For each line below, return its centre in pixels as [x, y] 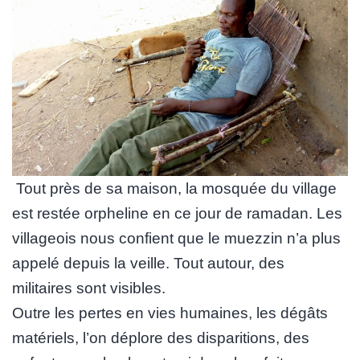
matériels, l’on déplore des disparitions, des [161, 337]
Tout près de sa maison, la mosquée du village [174, 188]
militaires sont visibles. [89, 288]
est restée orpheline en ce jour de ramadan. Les [177, 213]
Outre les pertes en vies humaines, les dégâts [170, 313]
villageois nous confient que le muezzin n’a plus [176, 238]
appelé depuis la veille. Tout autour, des [148, 263]
